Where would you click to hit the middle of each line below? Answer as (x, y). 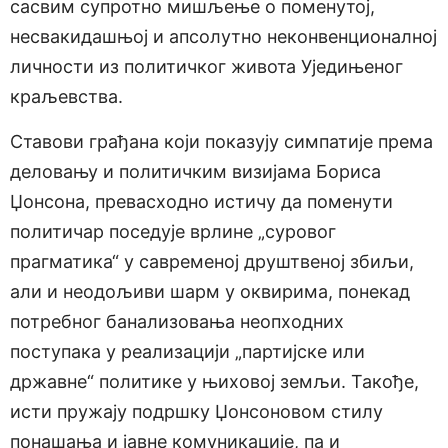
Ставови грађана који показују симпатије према (221, 141)
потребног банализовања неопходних (177, 321)
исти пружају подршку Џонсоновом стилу (196, 411)
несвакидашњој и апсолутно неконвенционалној (223, 37)
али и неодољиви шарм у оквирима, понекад (210, 291)
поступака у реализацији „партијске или (187, 351)
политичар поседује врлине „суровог (173, 231)
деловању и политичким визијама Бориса (195, 171)
